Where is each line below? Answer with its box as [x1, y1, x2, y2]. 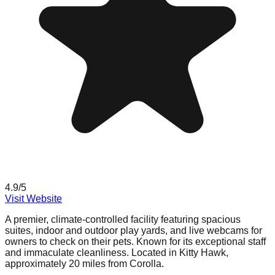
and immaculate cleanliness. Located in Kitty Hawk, [5, 247, 228, 258]
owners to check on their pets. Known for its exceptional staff [5, 236, 266, 247]
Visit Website [5, 193, 62, 204]
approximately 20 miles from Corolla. [5, 258, 164, 269]
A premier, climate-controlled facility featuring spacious [5, 214, 241, 225]
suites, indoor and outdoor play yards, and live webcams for [5, 225, 262, 236]
